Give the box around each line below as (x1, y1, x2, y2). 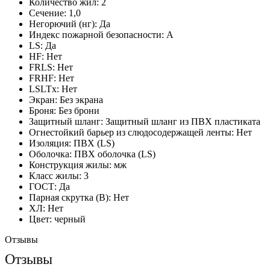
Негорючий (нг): (29, 18, 97, 29)
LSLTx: (29, 83, 59, 94)
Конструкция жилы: (29, 159, 111, 170)
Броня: (29, 105, 56, 116)
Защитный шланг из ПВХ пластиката (105, 116, 260, 127)
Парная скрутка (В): (29, 192, 111, 202)
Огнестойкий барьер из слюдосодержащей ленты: (29, 127, 234, 137)
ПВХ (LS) (74, 137, 115, 148)
